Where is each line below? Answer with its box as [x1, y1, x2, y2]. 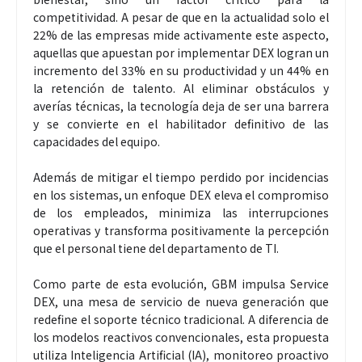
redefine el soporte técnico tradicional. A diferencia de [33, 310, 329, 327]
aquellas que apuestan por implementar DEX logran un [33, 44, 329, 61]
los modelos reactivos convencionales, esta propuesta [33, 328, 329, 345]
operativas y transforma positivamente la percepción [33, 221, 329, 238]
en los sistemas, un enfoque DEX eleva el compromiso [33, 186, 329, 203]
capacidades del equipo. [33, 133, 160, 149]
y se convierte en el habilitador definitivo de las [33, 115, 329, 132]
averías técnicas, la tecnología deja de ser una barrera [33, 97, 329, 114]
